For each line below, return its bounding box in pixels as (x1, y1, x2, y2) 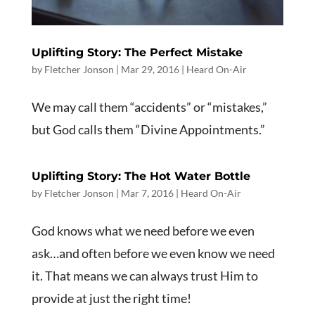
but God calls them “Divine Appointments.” (31, 121, 265, 137)
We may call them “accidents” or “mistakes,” (31, 98, 267, 115)
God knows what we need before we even (31, 222, 255, 238)
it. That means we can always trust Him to (31, 267, 258, 283)
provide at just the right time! (31, 290, 191, 306)
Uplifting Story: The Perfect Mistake (31, 45, 243, 59)
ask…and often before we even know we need (31, 245, 275, 261)
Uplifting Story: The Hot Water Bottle (31, 169, 250, 183)
